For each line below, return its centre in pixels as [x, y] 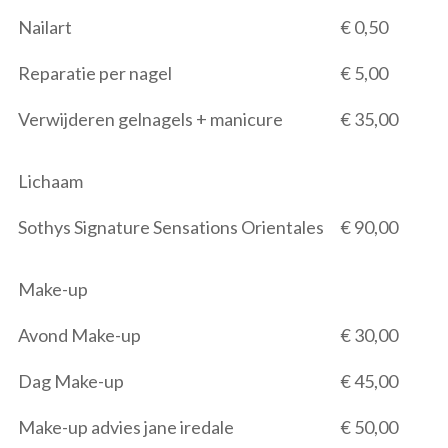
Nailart [45, 27]
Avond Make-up [79, 335]
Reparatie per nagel [95, 73]
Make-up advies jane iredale [126, 427]
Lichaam [50, 181]
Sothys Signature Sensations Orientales [171, 227]
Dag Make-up [71, 381]
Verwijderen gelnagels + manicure [150, 119]
